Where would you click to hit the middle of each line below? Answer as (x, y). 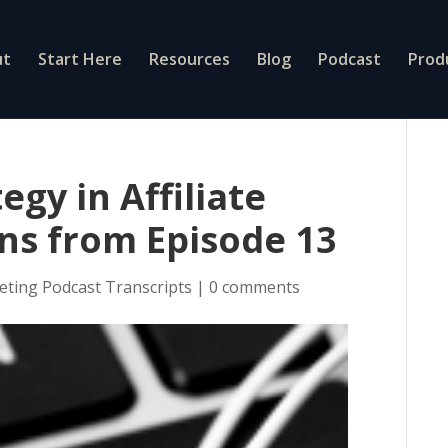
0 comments (255, 287)
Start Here (80, 59)
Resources (189, 59)
